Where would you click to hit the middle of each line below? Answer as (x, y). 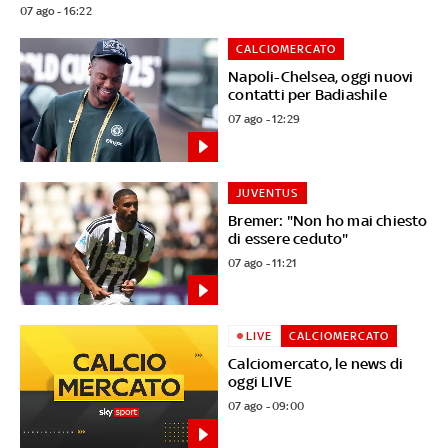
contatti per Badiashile (307, 94)
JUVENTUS (268, 192)
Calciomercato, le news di (316, 364)
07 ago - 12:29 (264, 118)
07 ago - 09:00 (266, 406)
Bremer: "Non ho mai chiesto (328, 220)
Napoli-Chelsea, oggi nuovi (321, 76)
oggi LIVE (260, 382)
